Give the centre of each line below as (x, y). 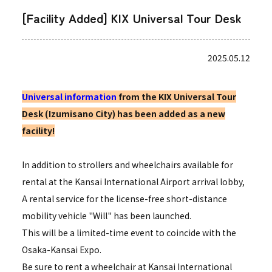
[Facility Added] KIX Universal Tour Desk (131, 18)
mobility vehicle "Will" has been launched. (106, 216)
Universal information (69, 97)
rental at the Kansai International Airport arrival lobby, (133, 182)
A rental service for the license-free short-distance (124, 199)
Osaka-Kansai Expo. (61, 250)
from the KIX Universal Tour (176, 97)
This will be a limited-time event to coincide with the (129, 233)
